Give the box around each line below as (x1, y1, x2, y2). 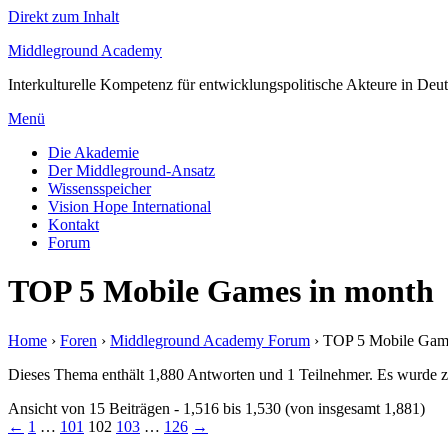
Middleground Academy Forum (110, 331, 310, 349)
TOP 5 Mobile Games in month (8, 273, 434, 310)
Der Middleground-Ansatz (48, 162, 215, 179)
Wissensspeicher (48, 180, 151, 197)
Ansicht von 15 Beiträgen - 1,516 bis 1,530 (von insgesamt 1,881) (8, 399, 425, 417)
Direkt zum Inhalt (8, 8, 119, 25)
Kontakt (48, 216, 99, 233)
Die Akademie (48, 144, 139, 161)
